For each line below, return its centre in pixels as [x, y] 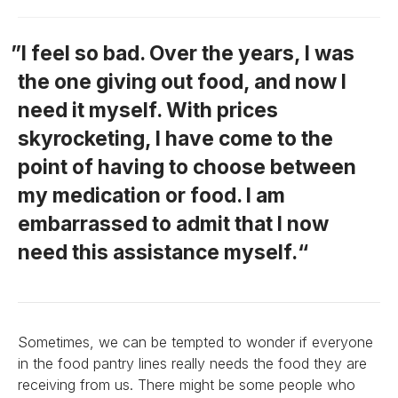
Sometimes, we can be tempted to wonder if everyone [195, 342]
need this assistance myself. [158, 252]
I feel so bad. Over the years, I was [188, 53]
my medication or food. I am [151, 195]
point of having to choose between [187, 167]
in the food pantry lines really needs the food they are [192, 363]
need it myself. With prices [148, 110]
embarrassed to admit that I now [173, 223]
